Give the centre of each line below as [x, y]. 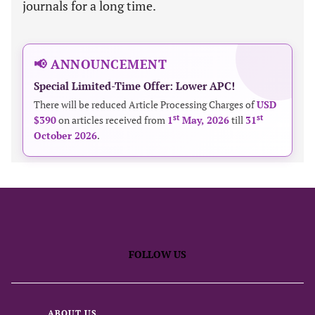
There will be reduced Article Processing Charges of [145, 104]
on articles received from [112, 120]
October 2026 [65, 135]
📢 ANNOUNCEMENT [100, 64]
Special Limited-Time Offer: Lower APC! [134, 86]
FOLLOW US [157, 254]
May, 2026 [204, 120]
